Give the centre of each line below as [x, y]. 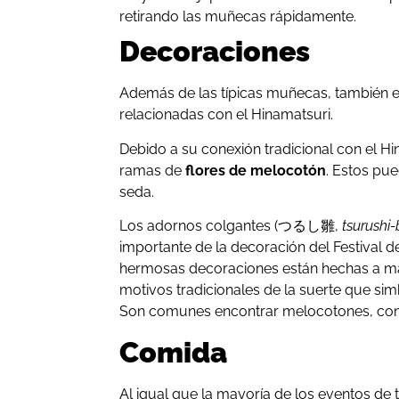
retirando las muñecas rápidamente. [238, 17]
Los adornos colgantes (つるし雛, [231, 226]
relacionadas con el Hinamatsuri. [227, 115]
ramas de [153, 170]
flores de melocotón [256, 170]
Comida [174, 352]
